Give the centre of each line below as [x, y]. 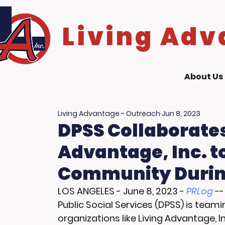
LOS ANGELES [86, 191]
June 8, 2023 [150, 191]
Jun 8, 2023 [181, 113]
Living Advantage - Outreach [109, 113]
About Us [203, 77]
